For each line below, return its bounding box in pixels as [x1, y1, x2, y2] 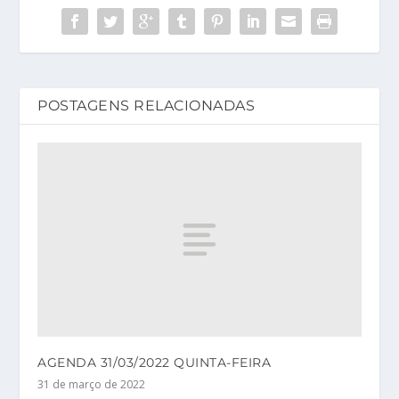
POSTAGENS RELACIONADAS [37, 97, 256, 114]
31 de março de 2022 [37, 376, 146, 392]
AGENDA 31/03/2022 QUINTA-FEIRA [37, 354, 272, 370]
